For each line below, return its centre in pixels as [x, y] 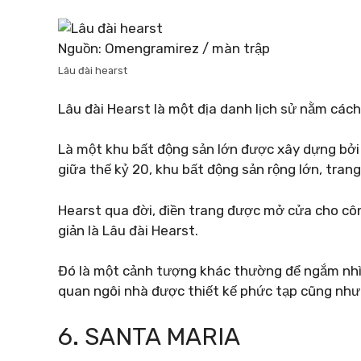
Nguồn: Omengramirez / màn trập [164, 48]
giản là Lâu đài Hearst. [128, 230]
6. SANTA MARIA [149, 336]
